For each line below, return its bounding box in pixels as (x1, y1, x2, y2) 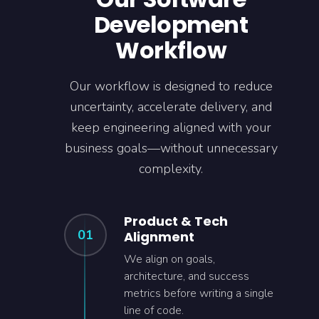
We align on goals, (124, 251, 215, 267)
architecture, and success (124, 268, 249, 284)
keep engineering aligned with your (70, 119, 271, 136)
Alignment (124, 228, 194, 246)
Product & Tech (124, 212, 228, 230)
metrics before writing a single (124, 286, 273, 301)
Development (93, 9, 249, 41)
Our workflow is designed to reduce (69, 78, 273, 95)
